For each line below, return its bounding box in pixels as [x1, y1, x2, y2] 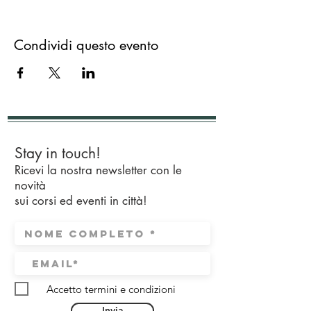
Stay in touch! [15, 144, 101, 162]
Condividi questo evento [14, 36, 158, 54]
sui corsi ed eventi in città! [15, 193, 147, 208]
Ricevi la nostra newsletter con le [15, 162, 182, 178]
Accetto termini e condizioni [47, 282, 176, 296]
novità [15, 178, 49, 193]
